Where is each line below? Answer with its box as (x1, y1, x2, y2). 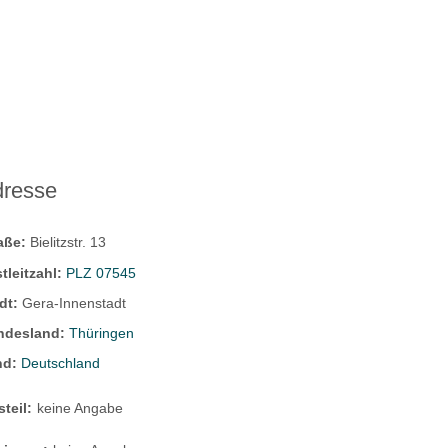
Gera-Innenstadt (22, 294, 127, 311)
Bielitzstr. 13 (30, 234, 107, 251)
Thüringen (69, 324, 135, 341)
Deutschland (21, 355, 101, 372)
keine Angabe (37, 399, 124, 416)
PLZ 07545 (66, 264, 137, 281)
